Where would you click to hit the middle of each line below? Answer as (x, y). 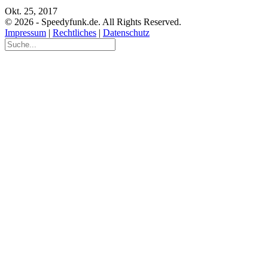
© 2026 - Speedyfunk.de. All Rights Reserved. (93, 22)
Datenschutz (126, 32)
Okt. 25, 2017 (31, 11)
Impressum (25, 32)
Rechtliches (74, 32)
